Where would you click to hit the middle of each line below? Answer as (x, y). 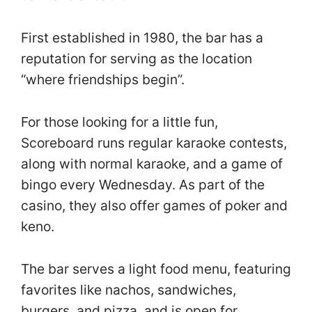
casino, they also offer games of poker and (154, 205)
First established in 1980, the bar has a (142, 38)
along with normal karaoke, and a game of (152, 163)
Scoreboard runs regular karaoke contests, (154, 142)
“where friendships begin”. (103, 80)
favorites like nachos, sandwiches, (128, 289)
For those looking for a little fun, (119, 122)
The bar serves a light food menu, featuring (156, 268)
